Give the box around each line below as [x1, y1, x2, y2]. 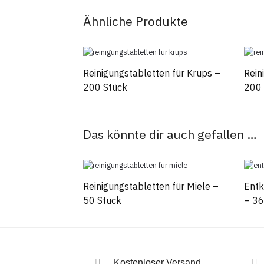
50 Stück [83, 194, 122, 207]
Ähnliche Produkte [83, 13, 189, 30]
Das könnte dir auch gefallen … [83, 126, 258, 143]
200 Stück [83, 81, 128, 94]
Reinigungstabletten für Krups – [83, 67, 221, 80]
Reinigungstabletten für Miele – [83, 180, 219, 193]
